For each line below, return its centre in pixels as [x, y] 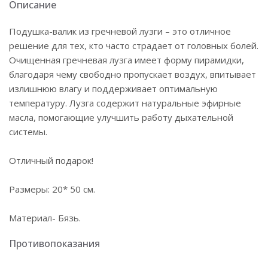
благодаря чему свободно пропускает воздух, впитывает [133, 74]
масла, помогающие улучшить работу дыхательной [121, 117]
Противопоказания [54, 243]
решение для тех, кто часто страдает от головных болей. [134, 45]
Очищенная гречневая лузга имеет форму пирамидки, [127, 60]
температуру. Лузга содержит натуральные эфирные [125, 103]
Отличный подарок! [51, 160]
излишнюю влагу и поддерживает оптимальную [113, 89]
